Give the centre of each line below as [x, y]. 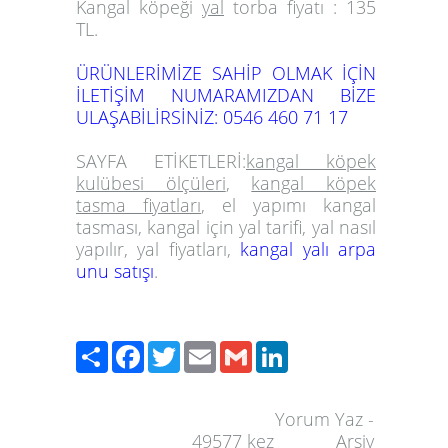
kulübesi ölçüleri [151, 183]
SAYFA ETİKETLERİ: [161, 161]
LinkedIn [323, 349]
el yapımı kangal [299, 205]
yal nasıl [344, 227]
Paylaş [133, 349]
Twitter [207, 349]
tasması [107, 227]
